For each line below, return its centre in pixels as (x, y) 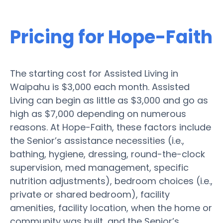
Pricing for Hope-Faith (111, 37)
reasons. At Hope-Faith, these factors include (111, 127)
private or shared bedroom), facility (90, 194)
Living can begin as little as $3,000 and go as (109, 100)
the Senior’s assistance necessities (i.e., (97, 140)
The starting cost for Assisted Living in (94, 73)
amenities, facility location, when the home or (111, 208)
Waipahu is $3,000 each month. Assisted (100, 87)
